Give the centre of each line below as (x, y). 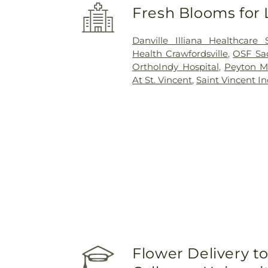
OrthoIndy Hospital (176, 66)
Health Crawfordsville (180, 53)
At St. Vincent (162, 80)
